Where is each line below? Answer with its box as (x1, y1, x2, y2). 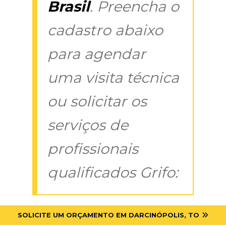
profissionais (47, 139, 138, 157)
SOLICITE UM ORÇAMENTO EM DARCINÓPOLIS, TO (18, 210, 199, 219)
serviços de (47, 116, 128, 134)
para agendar (47, 44, 146, 63)
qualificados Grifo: (47, 163, 178, 181)
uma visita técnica (47, 68, 179, 86)
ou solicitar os (47, 92, 147, 110)
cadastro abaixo (47, 21, 163, 39)
